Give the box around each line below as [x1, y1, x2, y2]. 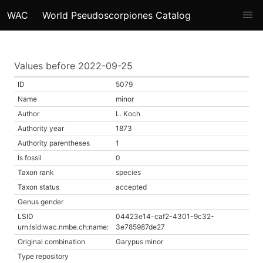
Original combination [18, 237, 85, 246]
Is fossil [18, 153, 42, 162]
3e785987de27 [116, 222, 165, 231]
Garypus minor [116, 237, 163, 246]
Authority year [18, 124, 64, 133]
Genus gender [18, 197, 63, 206]
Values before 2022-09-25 [14, 60, 133, 72]
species [116, 168, 141, 177]
